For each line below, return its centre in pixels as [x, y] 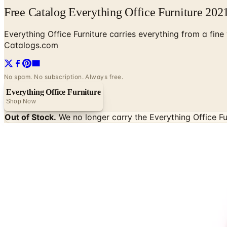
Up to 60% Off [28, 215]
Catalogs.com [31, 45]
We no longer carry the [104, 117]
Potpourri [43, 156]
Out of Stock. [30, 117]
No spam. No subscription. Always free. [64, 77]
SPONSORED [26, 126]
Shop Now [21, 101]
